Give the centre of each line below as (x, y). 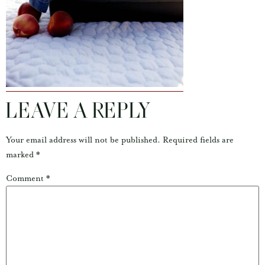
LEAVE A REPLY (79, 112)
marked (21, 155)
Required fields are (198, 140)
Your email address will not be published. (83, 140)
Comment (26, 179)
